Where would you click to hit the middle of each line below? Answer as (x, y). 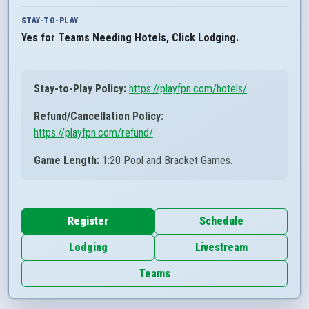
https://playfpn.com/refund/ (93, 133)
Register (88, 221)
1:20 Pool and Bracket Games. (167, 160)
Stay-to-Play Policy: (80, 89)
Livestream (221, 247)
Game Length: (68, 160)
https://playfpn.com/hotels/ (188, 89)
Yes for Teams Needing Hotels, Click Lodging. (130, 38)
